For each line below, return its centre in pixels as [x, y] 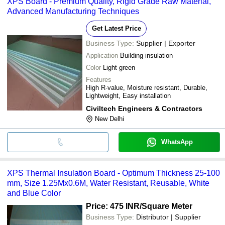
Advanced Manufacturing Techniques [73, 11]
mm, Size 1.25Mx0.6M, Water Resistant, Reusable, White [108, 183]
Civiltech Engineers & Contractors [144, 108]
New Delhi [109, 119]
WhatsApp [177, 142]
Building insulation [146, 55]
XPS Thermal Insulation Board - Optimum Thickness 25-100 [114, 173]
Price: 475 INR [113, 206]
